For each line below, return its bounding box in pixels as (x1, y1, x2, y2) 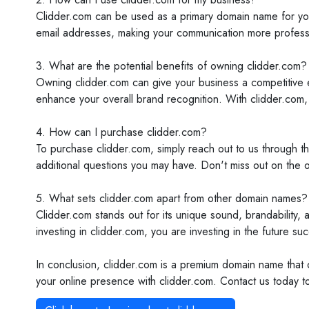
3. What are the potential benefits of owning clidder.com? (36, 58, 307, 74)
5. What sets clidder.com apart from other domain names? (36, 190, 308, 206)
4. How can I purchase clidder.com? (36, 124, 207, 140)
